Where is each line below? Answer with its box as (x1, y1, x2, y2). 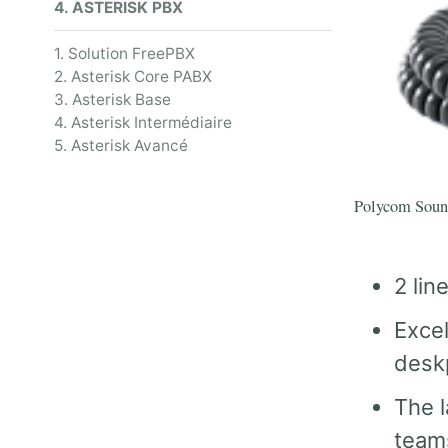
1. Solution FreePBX (54, 44, 195, 64)
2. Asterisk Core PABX (54, 67, 212, 87)
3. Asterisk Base (54, 90, 171, 110)
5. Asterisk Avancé (54, 136, 188, 156)
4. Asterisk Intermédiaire (54, 113, 232, 133)
